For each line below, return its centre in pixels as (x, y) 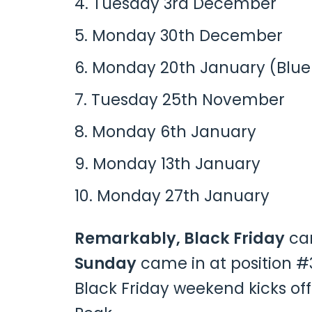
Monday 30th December (187, 36)
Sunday (106, 264)
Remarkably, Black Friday (180, 239)
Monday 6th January (174, 132)
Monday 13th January (177, 164)
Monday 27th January (183, 196)
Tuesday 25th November (188, 100)
